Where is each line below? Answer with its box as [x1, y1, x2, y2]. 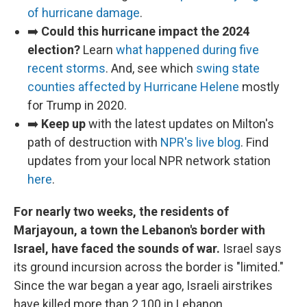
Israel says [220, 241, 282, 256]
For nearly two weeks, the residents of [14, 204, 229, 219]
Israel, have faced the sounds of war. [14, 241, 220, 256]
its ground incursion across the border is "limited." [14, 260, 284, 274]
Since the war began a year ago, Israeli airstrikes [14, 278, 273, 293]
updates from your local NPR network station [27, 153, 271, 168]
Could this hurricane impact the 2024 [41, 24, 249, 38]
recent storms [27, 61, 106, 75]
